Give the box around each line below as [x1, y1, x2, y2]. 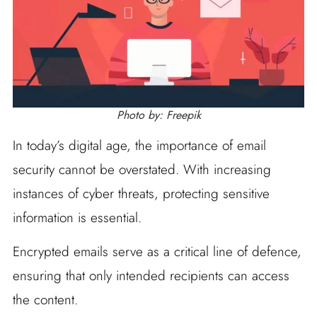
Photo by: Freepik [116, 106, 201, 123]
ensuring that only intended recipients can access [12, 265, 289, 285]
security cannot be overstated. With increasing [12, 159, 271, 179]
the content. [12, 289, 78, 309]
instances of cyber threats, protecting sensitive [12, 183, 270, 203]
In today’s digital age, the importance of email [12, 135, 266, 155]
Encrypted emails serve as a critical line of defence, [12, 241, 301, 261]
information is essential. [12, 207, 142, 227]
